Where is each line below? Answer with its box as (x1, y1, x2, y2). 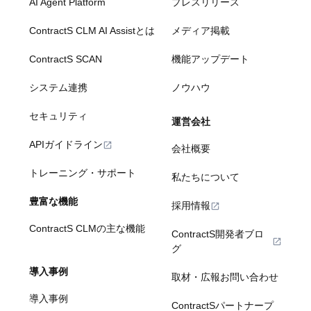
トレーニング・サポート (29, 167, 137, 179)
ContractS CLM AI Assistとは (29, 25, 155, 37)
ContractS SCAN (29, 53, 103, 65)
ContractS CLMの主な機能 (29, 223, 146, 235)
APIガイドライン (29, 139, 103, 151)
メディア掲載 (171, 25, 230, 37)
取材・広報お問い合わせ (171, 271, 278, 283)
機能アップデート (171, 53, 249, 65)
